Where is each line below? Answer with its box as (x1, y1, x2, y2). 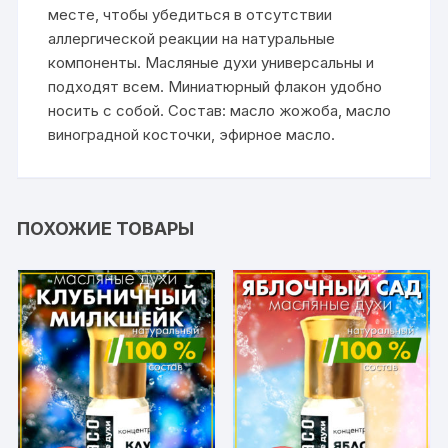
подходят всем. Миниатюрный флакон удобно (48, 76, 383, 96)
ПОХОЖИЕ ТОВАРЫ (17, 217, 195, 239)
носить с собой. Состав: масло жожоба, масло (48, 100, 392, 120)
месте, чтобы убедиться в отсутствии (48, 4, 333, 24)
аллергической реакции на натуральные (48, 28, 336, 48)
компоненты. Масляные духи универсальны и (48, 52, 375, 72)
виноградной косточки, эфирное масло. (48, 124, 336, 144)
